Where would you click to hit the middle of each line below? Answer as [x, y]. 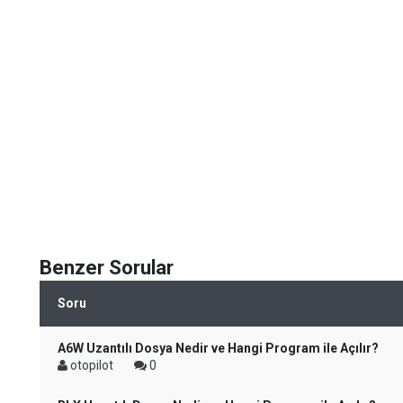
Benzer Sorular [107, 268]
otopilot [92, 365]
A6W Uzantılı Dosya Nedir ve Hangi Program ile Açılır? [218, 348]
